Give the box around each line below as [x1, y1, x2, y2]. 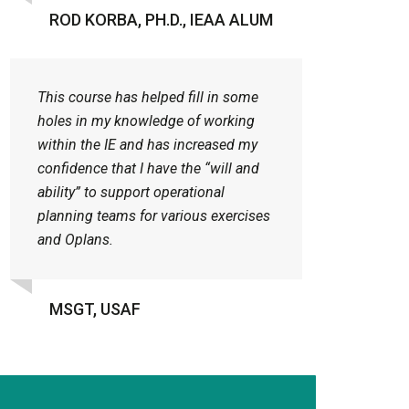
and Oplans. [37, 231, 113, 249]
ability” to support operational [37, 184, 225, 202]
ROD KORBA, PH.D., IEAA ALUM [49, 10, 273, 30]
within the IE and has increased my [37, 136, 257, 154]
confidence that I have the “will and [37, 160, 259, 178]
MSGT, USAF [49, 299, 141, 320]
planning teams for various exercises [37, 207, 270, 225]
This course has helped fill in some [37, 89, 258, 107]
